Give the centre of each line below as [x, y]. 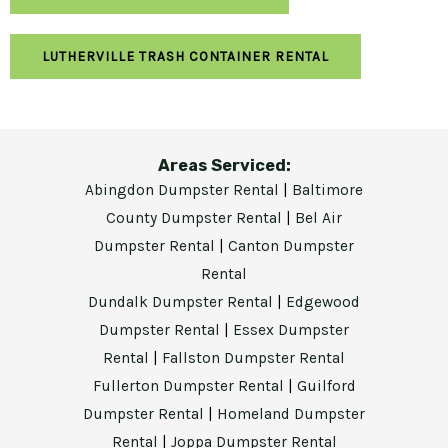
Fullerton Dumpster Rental [190, 385]
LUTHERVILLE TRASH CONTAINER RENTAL [185, 56]
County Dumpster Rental [196, 217]
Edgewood [323, 301]
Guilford [326, 385]
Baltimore [327, 189]
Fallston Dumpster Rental [253, 357]
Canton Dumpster [291, 245]
